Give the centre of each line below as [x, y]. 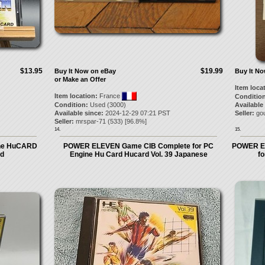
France [109, 96]
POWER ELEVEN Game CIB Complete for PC [138, 146]
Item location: [76, 96]
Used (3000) [107, 105]
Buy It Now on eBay [85, 71]
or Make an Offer [80, 79]
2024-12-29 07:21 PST [137, 113]
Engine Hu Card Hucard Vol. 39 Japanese [138, 154]
